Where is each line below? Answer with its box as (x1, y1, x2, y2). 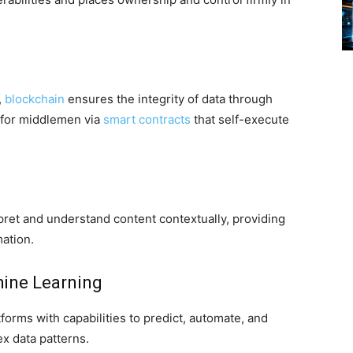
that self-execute (191, 112, 289, 128)
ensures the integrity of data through (65, 91, 273, 107)
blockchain (5, 91, 65, 107)
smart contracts (103, 112, 191, 128)
